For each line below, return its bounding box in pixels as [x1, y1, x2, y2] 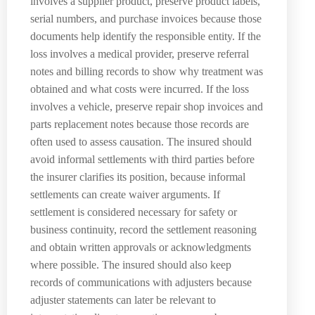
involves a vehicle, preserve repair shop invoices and [30, 101, 263, 113]
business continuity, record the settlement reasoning [30, 224, 257, 236]
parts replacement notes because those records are [30, 118, 249, 131]
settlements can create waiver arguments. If [30, 188, 220, 201]
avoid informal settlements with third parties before [30, 153, 255, 166]
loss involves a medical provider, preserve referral [30, 48, 249, 60]
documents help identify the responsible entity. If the [30, 30, 261, 43]
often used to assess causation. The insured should [30, 136, 252, 148]
